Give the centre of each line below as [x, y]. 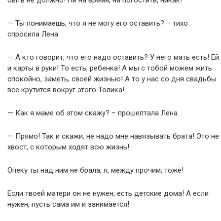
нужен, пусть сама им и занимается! [68, 204]
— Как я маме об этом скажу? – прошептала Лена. [93, 113]
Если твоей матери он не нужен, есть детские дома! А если [108, 193]
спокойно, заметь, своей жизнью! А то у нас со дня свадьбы [112, 79]
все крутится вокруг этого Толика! [66, 90]
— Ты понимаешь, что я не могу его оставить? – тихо [98, 23]
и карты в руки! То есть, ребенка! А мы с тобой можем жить [110, 68]
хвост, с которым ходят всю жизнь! [68, 147]
